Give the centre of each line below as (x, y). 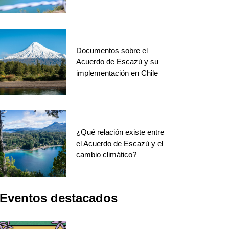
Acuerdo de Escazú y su (118, 62)
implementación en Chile (117, 73)
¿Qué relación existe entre (120, 132)
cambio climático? (107, 155)
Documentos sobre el (112, 50)
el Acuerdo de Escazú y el (120, 143)
